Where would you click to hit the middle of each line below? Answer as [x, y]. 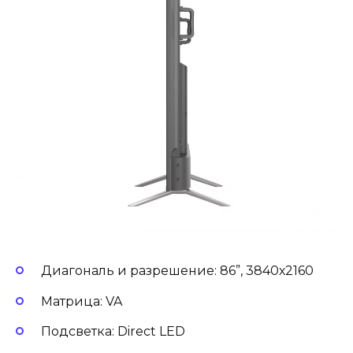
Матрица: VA [82, 301]
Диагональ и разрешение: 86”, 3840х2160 [177, 271]
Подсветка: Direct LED [113, 331]
